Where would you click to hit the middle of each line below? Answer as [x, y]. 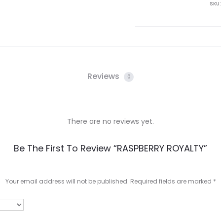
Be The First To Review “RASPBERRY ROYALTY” [110, 148]
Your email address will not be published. [67, 181]
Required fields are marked [171, 181]
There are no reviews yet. [110, 121]
